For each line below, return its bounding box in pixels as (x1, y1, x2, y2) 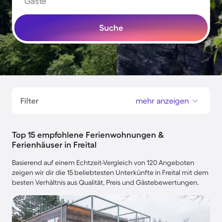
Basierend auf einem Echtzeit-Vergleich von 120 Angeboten (12, 159, 194, 166)
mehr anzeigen (136, 96, 189, 105)
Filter (20, 96, 39, 105)
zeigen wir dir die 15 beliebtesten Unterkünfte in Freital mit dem (12, 168, 209, 176)
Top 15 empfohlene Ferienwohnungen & (12, 130, 164, 139)
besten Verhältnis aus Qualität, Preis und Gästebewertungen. (12, 178, 199, 186)
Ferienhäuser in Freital (12, 140, 97, 149)
